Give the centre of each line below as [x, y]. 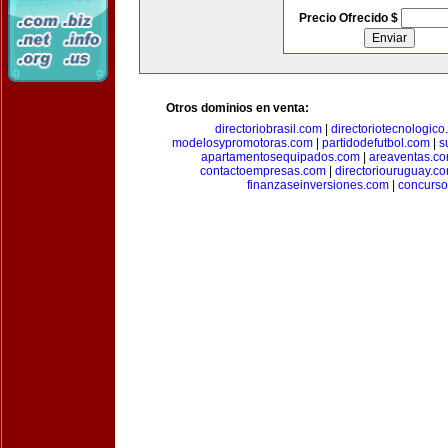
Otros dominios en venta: [237, 108]
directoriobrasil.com [268, 129]
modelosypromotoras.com [242, 143]
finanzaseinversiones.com [318, 185]
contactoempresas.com [263, 171]
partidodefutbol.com [375, 143]
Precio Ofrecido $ [349, 18]
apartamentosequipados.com [280, 157]
